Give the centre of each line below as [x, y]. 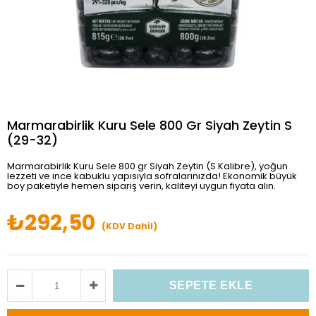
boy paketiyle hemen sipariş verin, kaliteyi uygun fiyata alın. [141, 186]
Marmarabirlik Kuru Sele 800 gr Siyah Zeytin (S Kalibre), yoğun [147, 166]
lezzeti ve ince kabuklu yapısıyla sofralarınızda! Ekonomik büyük [152, 176]
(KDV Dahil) [129, 226]
